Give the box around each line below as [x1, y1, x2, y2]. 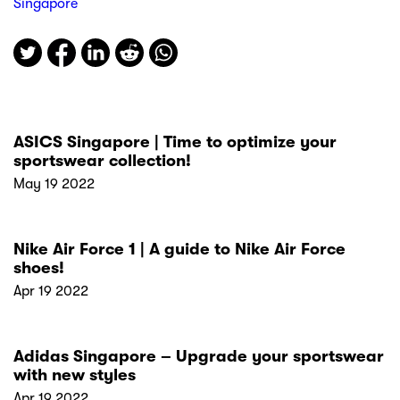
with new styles [13, 365, 136, 386]
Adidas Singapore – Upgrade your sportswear [13, 346, 384, 367]
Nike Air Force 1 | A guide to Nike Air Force [13, 239, 346, 260]
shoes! [13, 258, 64, 279]
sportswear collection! [13, 151, 191, 171]
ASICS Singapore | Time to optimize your [13, 132, 337, 153]
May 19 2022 [13, 176, 95, 193]
